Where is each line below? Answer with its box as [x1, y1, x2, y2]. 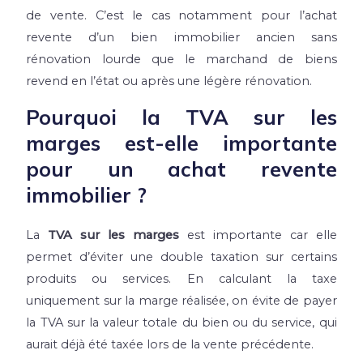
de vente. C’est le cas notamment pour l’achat [26, 8, 337, 23]
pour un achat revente [26, 156, 337, 181]
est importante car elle [179, 227, 337, 242]
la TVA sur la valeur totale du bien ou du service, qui [26, 314, 337, 330]
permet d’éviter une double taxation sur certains [26, 249, 337, 264]
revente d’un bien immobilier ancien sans [26, 30, 337, 45]
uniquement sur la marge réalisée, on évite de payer [26, 293, 337, 308]
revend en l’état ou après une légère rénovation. [26, 74, 313, 89]
